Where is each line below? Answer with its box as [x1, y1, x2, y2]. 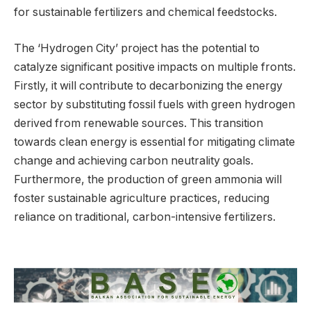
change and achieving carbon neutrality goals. [14, 153, 253, 167]
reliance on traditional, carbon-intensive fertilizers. [14, 210, 276, 224]
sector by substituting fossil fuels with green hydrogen [14, 97, 295, 111]
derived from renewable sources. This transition [14, 116, 263, 130]
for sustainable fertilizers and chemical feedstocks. [14, 6, 277, 19]
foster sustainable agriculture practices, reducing [14, 191, 269, 205]
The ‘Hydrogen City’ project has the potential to [14, 41, 260, 55]
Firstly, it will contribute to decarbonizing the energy [14, 78, 283, 92]
